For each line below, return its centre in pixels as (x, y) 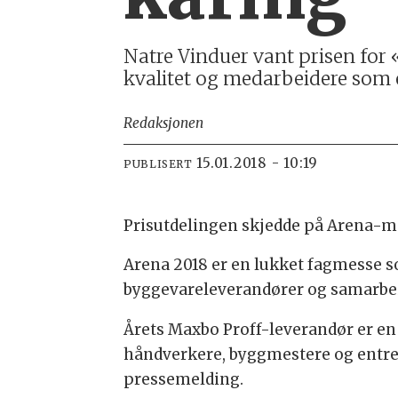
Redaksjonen (164, 123)
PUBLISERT (158, 163)
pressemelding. (184, 380)
